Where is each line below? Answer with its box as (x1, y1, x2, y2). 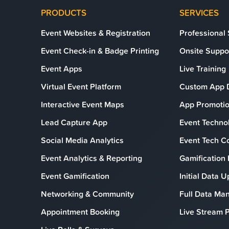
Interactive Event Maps (41, 99, 124, 110)
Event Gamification (41, 170, 109, 181)
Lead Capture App (41, 117, 107, 128)
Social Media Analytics (41, 134, 124, 146)
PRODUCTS (41, 7, 86, 19)
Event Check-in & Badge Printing (41, 45, 159, 56)
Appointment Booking (41, 206, 120, 217)
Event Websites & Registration (41, 27, 150, 38)
